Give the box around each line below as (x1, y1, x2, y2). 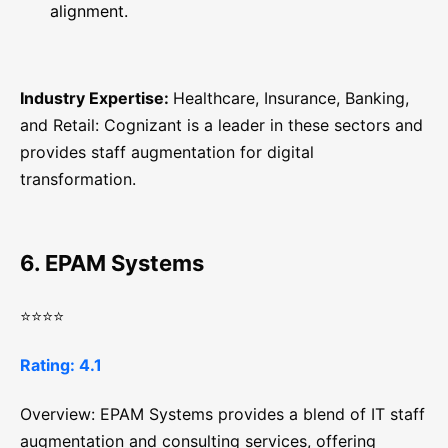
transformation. (20, 169, 136, 190)
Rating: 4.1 (20, 355, 102, 376)
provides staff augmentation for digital (20, 142, 314, 163)
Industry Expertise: (20, 88, 173, 109)
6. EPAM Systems (20, 250, 204, 277)
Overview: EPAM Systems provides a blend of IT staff (20, 404, 425, 425)
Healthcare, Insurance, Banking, (173, 88, 409, 109)
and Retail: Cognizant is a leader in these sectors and (20, 115, 423, 136)
